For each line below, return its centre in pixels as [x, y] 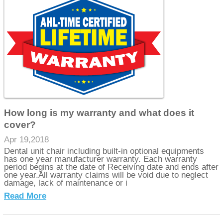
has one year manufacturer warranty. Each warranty [101, 159]
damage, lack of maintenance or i [66, 183]
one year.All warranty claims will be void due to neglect [106, 175]
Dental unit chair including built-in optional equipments [104, 151]
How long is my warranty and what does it [99, 113]
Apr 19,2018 [27, 140]
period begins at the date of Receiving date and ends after [111, 167]
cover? [20, 125]
